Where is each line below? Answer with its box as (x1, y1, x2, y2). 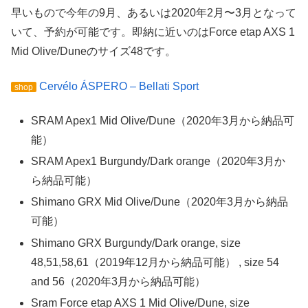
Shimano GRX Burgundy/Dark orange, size (31, 236, 241, 249)
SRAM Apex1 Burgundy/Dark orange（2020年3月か (31, 155, 286, 168)
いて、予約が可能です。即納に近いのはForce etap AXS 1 (11, 26, 295, 38)
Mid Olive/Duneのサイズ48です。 (11, 45, 176, 58)
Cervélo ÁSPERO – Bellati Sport (39, 80, 199, 92)
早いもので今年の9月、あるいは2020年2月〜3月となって (11, 7, 296, 19)
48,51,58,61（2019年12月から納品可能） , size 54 (31, 256, 280, 268)
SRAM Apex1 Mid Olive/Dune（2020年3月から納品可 (31, 115, 295, 127)
